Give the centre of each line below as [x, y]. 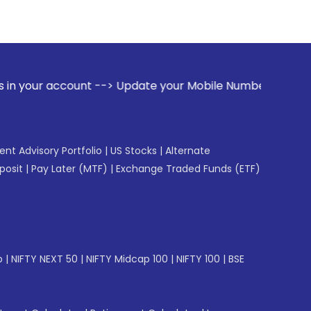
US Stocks [134, 151]
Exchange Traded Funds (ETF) [188, 169]
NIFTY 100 [198, 259]
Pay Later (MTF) [69, 169]
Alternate [188, 151]
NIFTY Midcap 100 [127, 259]
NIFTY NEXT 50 [44, 259]
